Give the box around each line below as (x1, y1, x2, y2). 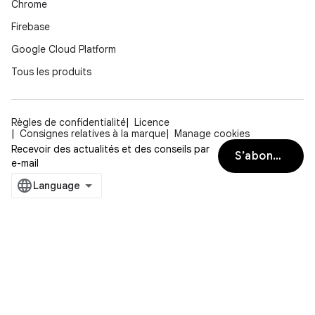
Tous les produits (11, 65, 91, 79)
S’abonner (273, 149, 282, 164)
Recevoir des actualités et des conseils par (11, 143, 210, 156)
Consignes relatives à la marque (20, 127, 166, 141)
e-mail (11, 157, 39, 170)
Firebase (11, 20, 50, 34)
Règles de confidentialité (11, 116, 126, 129)
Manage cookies (174, 127, 250, 141)
